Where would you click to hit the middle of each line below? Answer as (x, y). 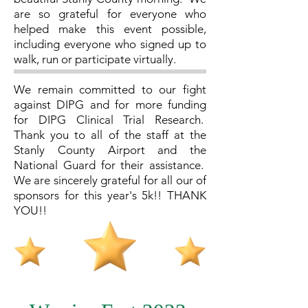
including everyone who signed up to (110, 44)
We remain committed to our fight (110, 89)
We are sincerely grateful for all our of (110, 180)
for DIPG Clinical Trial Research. (110, 120)
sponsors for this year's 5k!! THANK (110, 195)
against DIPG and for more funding (110, 104)
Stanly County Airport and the (110, 150)
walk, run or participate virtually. (96, 59)
